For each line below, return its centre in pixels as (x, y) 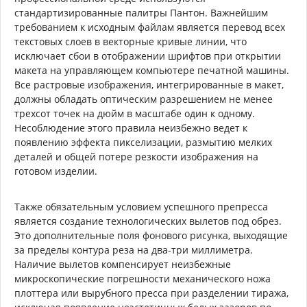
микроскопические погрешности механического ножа (143, 278)
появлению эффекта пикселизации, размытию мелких (143, 142)
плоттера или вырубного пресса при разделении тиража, (151, 293)
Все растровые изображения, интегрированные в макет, (149, 84)
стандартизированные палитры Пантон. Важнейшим (141, 12)
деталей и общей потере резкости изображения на (136, 156)
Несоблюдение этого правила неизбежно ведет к (131, 127)
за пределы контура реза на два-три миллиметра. (134, 249)
